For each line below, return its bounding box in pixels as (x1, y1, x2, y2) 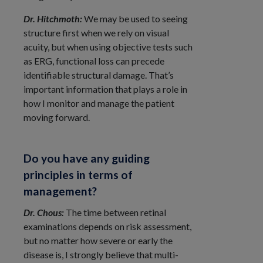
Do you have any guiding (23, 151, 150, 166)
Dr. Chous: (23, 207, 66, 218)
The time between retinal (66, 207, 166, 218)
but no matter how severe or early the (23, 235, 173, 247)
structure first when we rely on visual (23, 26, 169, 38)
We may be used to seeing (84, 12, 188, 24)
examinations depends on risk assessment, (23, 221, 191, 232)
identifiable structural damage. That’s (23, 69, 174, 80)
